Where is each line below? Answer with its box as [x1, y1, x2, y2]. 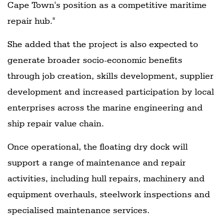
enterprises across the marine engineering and [7, 102, 203, 112]
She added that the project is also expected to [7, 38, 198, 49]
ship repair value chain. [7, 117, 104, 128]
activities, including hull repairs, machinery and [7, 172, 205, 183]
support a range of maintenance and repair [7, 157, 186, 167]
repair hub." [7, 15, 55, 26]
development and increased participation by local [7, 86, 214, 97]
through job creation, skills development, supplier [7, 70, 214, 81]
